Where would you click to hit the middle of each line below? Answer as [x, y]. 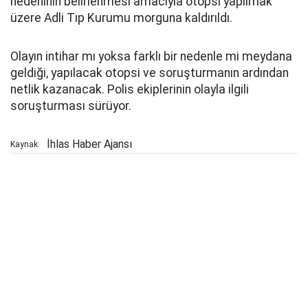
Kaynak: [25, 145]
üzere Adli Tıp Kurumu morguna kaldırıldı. [121, 18]
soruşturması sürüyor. [71, 106]
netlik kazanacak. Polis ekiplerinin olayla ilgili [130, 90]
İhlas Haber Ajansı [89, 144]
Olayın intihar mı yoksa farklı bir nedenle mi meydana [151, 57]
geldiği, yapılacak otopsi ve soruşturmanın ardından [150, 73]
